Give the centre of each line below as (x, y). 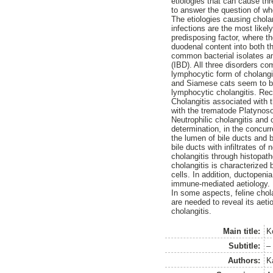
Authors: (244, 260)
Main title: (242, 231)
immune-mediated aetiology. (221, 183)
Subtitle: (245, 246)
